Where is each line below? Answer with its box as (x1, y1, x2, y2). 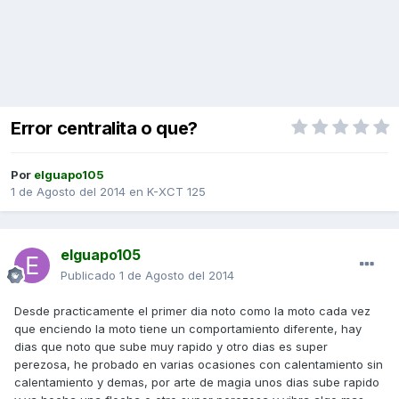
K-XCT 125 (147, 184, 206, 199)
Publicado (61, 268, 119, 283)
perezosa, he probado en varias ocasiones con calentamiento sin (14, 357, 383, 372)
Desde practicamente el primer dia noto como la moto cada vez (14, 304, 370, 319)
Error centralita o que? (11, 118, 198, 140)
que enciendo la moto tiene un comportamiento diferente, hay (14, 322, 362, 337)
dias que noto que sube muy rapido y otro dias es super (14, 339, 328, 354)
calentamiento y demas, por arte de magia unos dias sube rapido (14, 375, 379, 390)
